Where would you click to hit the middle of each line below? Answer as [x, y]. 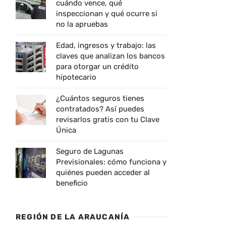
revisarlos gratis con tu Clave [108, 119]
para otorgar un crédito [97, 66]
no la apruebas [82, 24]
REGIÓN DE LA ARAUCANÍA [73, 217]
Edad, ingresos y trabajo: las [106, 45]
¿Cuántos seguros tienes [100, 98]
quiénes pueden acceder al [103, 172]
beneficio [72, 183]
